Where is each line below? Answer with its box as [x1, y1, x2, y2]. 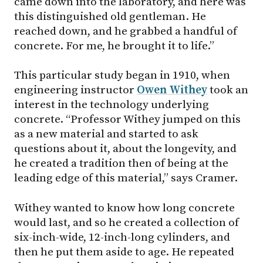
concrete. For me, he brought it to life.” [14, 38, 214, 53]
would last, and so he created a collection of [14, 215, 239, 230]
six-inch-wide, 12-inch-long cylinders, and [14, 230, 230, 244]
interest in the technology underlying [14, 97, 209, 112]
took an [207, 83, 248, 97]
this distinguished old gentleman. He [14, 9, 206, 23]
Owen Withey [137, 83, 207, 97]
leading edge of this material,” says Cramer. [14, 171, 238, 186]
